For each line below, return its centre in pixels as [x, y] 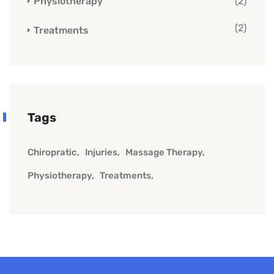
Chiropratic [52, 152]
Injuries [101, 152]
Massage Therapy [164, 152]
